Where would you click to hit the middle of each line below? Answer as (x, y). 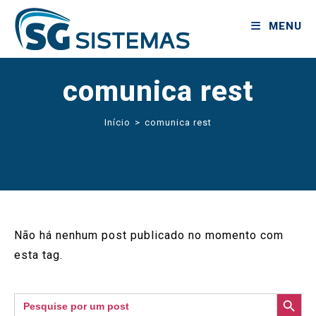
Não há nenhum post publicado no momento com (149, 235)
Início (117, 122)
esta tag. (38, 255)
